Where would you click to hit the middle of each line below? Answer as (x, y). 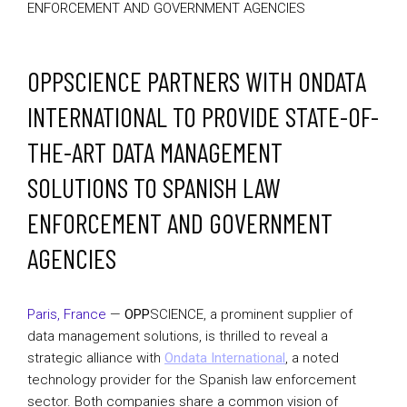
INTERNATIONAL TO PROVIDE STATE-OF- (203, 116)
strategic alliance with (96, 358)
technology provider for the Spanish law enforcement (192, 380)
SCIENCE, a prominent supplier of (251, 314)
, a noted (312, 358)
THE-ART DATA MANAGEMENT (155, 152)
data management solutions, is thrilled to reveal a (178, 336)
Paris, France (67, 314)
